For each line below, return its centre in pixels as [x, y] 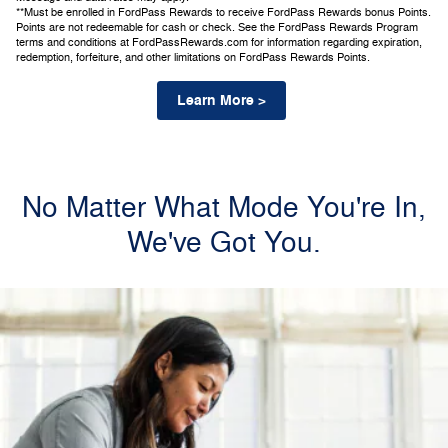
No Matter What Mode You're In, [224, 208]
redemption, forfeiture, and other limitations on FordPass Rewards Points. [194, 57]
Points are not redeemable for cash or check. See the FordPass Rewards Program [217, 27]
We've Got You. [224, 243]
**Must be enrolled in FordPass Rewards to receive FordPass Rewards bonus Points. [223, 12]
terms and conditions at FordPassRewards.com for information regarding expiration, [219, 42]
